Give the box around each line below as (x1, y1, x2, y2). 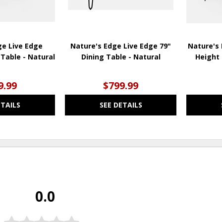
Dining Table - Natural (81, 52, 161, 61)
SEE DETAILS (99, 100, 142, 110)
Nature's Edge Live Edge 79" (70, 41, 171, 51)
